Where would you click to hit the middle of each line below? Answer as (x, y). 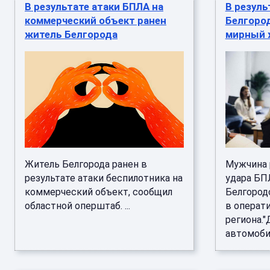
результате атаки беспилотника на (104, 178)
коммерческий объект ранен (96, 20)
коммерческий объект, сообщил (99, 192)
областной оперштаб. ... (77, 206)
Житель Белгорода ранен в (86, 164)
